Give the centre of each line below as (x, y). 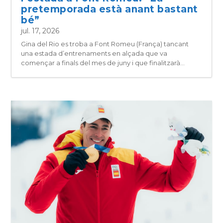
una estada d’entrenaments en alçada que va (94, 53)
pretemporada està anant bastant (110, 9)
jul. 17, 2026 (40, 31)
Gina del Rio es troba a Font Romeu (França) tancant (105, 44)
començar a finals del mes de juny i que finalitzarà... (103, 62)
